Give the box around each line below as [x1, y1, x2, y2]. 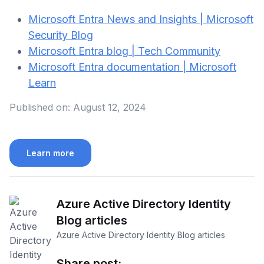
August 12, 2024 [73, 101, 146, 113]
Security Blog [28, 29, 93, 41]
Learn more [27, 148, 74, 159]
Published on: [9, 101, 70, 113]
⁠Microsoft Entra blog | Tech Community [28, 45, 220, 57]
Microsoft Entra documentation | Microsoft [28, 61, 236, 73]
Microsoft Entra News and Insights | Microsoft [28, 13, 253, 25]
